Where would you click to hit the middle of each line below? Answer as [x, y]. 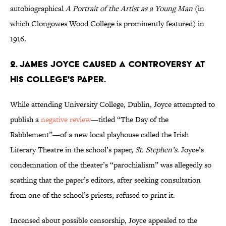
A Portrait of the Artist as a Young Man [129, 9]
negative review [66, 120]
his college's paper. [58, 79]
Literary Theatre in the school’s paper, [73, 150]
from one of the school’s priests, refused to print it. [93, 195]
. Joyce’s [190, 150]
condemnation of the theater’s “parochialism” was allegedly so [111, 165]
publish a [25, 120]
